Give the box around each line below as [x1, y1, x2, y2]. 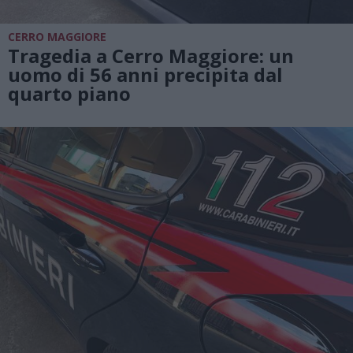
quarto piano [8, 80, 131, 106]
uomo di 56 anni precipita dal [8, 61, 283, 87]
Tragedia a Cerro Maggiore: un [8, 42, 294, 69]
